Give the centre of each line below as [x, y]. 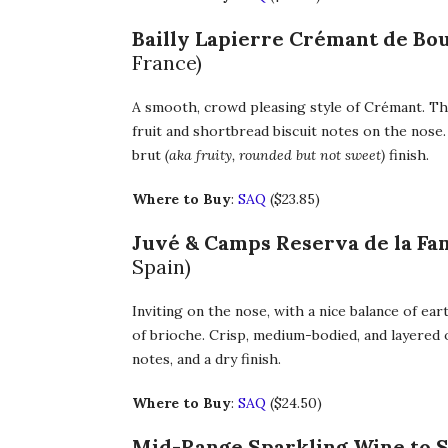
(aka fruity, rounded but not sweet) [277, 155]
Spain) [161, 267]
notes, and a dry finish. [206, 359]
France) [167, 63]
